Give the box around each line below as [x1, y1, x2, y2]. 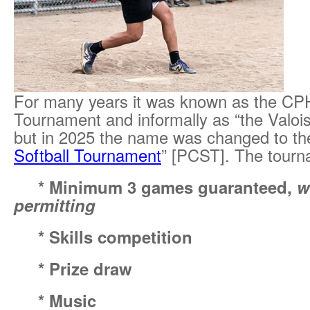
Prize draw [49, 257, 132, 281]
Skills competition [49, 225, 192, 249]
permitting [14, 193, 95, 217]
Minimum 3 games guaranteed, [49, 175, 297, 199]
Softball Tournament [14, 143, 161, 167]
